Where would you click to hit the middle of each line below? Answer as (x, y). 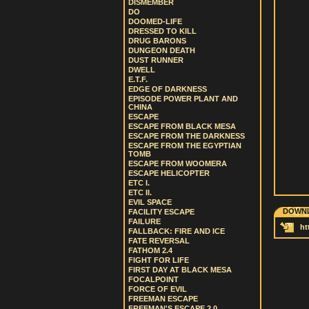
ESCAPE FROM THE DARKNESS (187, 136)
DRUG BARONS (157, 41)
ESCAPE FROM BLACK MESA (182, 126)
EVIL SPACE (150, 202)
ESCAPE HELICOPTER (169, 173)
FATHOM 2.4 (150, 250)
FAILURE (144, 221)
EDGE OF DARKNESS (168, 89)
